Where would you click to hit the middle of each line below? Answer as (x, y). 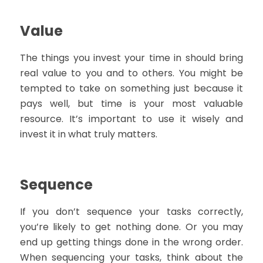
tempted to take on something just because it (131, 88)
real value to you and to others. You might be (131, 73)
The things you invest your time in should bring (131, 58)
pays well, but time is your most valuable (131, 103)
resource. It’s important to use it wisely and (131, 119)
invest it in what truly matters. (88, 134)
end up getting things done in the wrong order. (131, 242)
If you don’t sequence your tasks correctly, (131, 211)
